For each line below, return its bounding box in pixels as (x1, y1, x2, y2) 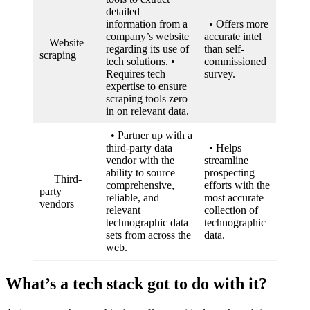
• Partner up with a (106, 129, 192, 142)
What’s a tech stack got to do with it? (6, 274, 267, 293)
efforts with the (204, 179, 270, 192)
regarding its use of (106, 43, 189, 55)
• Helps (204, 142, 241, 154)
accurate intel (204, 30, 262, 43)
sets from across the (106, 229, 191, 241)
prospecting (204, 167, 255, 179)
